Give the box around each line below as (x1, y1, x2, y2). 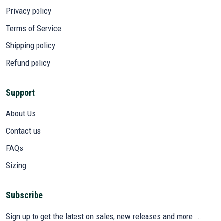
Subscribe (6, 190, 43, 201)
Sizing (6, 160, 26, 171)
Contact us (6, 126, 41, 136)
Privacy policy (6, 6, 51, 16)
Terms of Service (6, 23, 61, 34)
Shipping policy (6, 40, 55, 51)
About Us (6, 109, 36, 119)
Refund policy (6, 58, 50, 68)
